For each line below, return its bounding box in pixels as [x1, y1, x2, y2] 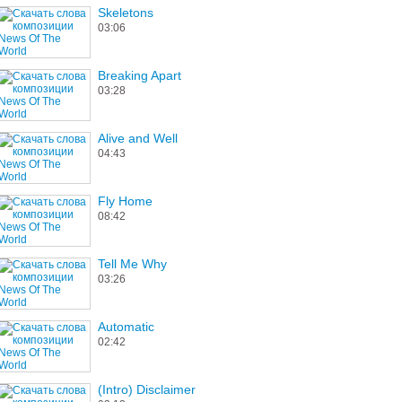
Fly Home [98, 194, 153, 208]
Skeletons [98, 5, 153, 20]
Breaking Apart [98, 68, 181, 83]
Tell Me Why [98, 257, 167, 271]
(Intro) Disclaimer [98, 382, 196, 397]
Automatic [98, 319, 154, 334]
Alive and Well [98, 131, 178, 145]
